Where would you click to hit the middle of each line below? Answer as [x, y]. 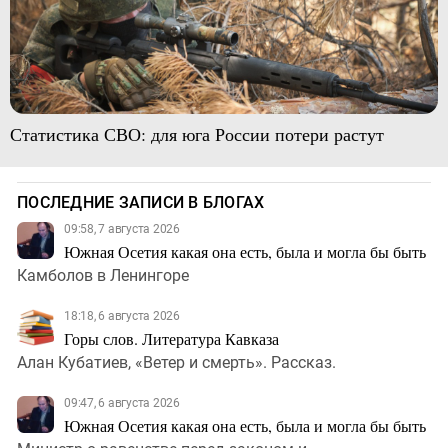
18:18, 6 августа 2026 [122, 316]
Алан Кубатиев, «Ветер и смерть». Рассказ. [176, 363]
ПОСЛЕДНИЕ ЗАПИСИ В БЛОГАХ [141, 203]
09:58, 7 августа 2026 [122, 229]
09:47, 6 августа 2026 [122, 403]
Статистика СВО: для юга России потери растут [196, 134]
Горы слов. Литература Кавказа [171, 339]
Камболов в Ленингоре [103, 276]
